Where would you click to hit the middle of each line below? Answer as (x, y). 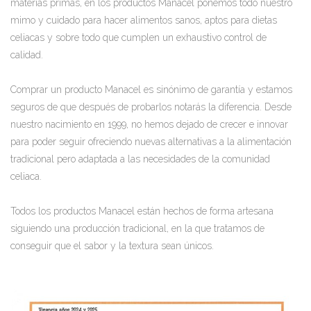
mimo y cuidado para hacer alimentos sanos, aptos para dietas (144, 20)
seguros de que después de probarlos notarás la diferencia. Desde (151, 107)
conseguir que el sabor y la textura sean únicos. (112, 246)
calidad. (27, 55)
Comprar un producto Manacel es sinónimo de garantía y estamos (151, 90)
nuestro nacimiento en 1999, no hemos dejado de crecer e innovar (149, 124)
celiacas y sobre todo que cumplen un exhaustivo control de (138, 37)
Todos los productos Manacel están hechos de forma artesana (142, 211)
